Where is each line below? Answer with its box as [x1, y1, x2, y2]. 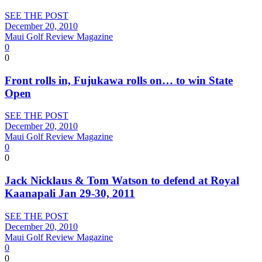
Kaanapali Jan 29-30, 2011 [5, 187, 135, 200]
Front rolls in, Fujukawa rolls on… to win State [5, 74, 233, 87]
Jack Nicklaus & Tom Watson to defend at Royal [5, 174, 239, 187]
